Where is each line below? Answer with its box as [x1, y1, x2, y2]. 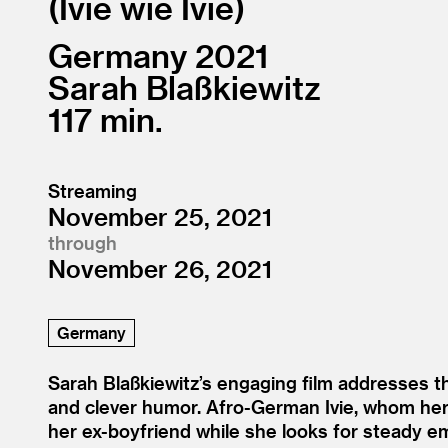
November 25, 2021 [48, 202, 272, 231]
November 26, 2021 [48, 254, 272, 283]
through [48, 232, 117, 253]
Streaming [48, 180, 137, 201]
